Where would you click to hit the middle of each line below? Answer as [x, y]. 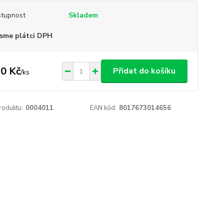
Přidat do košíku [144, 71]
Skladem [83, 15]
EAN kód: [103, 108]
